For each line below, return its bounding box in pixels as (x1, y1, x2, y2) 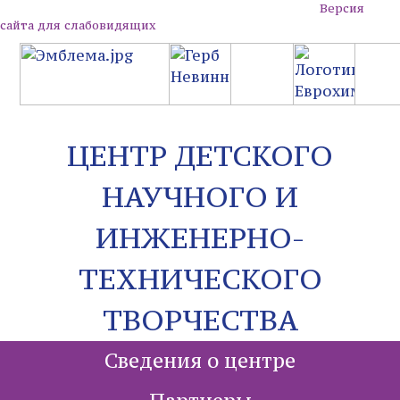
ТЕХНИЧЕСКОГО (78, 261, 322, 297)
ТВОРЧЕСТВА (102, 302, 298, 338)
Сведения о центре (104, 348, 296, 373)
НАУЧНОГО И (102, 179, 298, 215)
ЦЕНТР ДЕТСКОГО (67, 137, 333, 174)
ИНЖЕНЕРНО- (96, 220, 304, 256)
